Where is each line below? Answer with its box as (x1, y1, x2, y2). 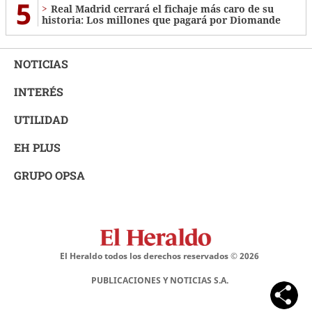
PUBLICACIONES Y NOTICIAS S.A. (91, 274, 228, 287)
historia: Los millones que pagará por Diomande (42, 13, 281, 27)
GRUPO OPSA (14, 168, 85, 183)
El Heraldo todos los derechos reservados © (60, 250, 240, 263)
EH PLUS (14, 140, 61, 155)
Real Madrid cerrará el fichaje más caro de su (51, 2, 274, 16)
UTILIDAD (14, 112, 68, 127)
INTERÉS (14, 84, 63, 100)
